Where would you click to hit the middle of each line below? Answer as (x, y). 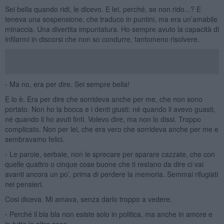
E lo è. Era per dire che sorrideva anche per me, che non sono (103, 99)
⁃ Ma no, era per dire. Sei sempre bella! (67, 84)
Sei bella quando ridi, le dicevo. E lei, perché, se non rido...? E (103, 9)
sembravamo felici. (34, 139)
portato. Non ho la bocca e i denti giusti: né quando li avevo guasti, (110, 109)
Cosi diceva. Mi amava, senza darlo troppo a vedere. (88, 199)
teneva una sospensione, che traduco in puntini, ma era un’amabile (111, 19)
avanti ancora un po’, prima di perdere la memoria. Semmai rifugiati (111, 174)
